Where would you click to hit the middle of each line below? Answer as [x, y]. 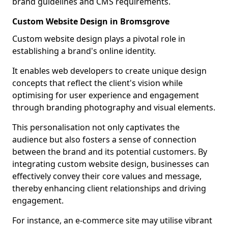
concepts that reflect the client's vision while [97, 83]
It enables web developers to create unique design [109, 71]
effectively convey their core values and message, [107, 176]
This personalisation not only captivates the [96, 127]
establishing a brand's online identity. [84, 51]
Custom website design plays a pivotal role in [99, 39]
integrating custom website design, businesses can [111, 164]
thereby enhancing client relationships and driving [109, 188]
